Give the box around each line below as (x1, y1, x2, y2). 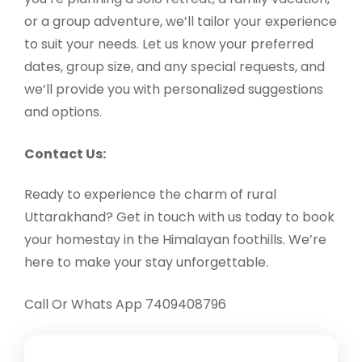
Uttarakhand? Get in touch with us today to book (24, 207, 335, 226)
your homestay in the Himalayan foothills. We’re (24, 229, 326, 249)
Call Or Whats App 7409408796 (24, 294, 226, 314)
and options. (24, 103, 102, 122)
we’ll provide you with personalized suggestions (24, 80, 323, 99)
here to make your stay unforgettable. (24, 252, 268, 271)
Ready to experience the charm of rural (24, 184, 276, 204)
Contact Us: (24, 145, 106, 164)
